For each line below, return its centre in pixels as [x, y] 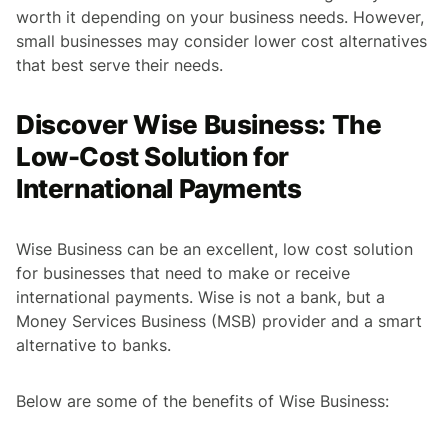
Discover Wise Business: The [199, 124]
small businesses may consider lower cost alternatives [221, 40]
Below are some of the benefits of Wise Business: [202, 400]
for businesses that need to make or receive [183, 272]
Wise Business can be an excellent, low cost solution [214, 248]
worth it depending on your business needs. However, [220, 16]
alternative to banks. [93, 344]
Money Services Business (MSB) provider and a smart [219, 320]
